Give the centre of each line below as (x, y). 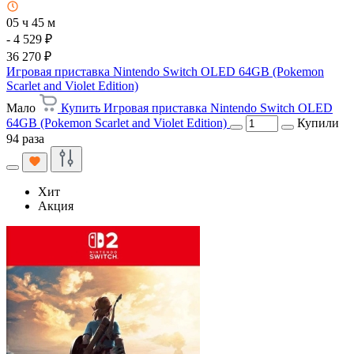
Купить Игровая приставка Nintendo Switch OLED (197, 107)
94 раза (25, 138)
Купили (318, 122)
